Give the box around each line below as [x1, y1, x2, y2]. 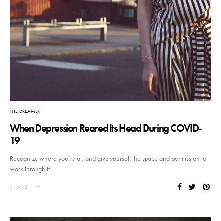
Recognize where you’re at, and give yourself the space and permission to [10, 154, 206, 163]
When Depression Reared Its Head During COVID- [10, 121, 202, 135]
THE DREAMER [10, 108, 40, 115]
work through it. [10, 164, 51, 174]
